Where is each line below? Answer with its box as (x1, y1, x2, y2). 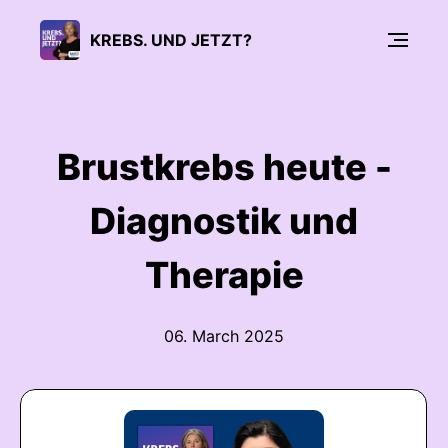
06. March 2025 (164, 326, 284, 346)
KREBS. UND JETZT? (90, 29, 252, 50)
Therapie (144, 253, 304, 297)
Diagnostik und (90, 199, 358, 243)
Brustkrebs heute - (56, 145, 392, 189)
